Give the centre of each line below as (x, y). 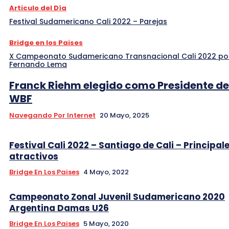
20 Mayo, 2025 (124, 115)
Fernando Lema (38, 64)
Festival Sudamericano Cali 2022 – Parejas (88, 21)
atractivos (34, 156)
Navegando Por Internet (52, 115)
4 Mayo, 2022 (106, 172)
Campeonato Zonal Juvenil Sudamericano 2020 (117, 197)
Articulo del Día (38, 8)
